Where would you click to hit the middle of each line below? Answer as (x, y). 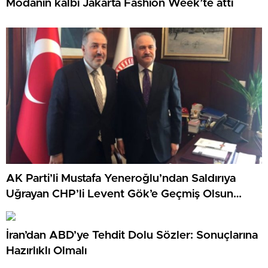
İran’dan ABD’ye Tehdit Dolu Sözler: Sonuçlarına (132, 236)
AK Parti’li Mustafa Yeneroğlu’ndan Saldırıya (121, 179)
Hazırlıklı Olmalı (46, 251)
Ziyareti (25, 210)
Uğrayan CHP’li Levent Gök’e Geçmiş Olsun (120, 194)
